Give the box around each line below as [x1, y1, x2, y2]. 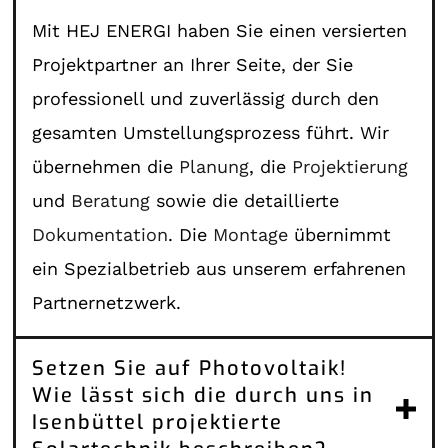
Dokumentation [32, 223, 169, 245]
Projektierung [292, 155, 409, 177]
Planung [179, 155, 250, 177]
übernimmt [288, 223, 392, 245]
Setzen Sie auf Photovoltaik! [32, 354, 348, 382]
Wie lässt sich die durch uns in [32, 381, 375, 409]
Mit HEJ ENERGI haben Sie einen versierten [32, 19, 408, 41]
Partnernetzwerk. [32, 291, 182, 313]
